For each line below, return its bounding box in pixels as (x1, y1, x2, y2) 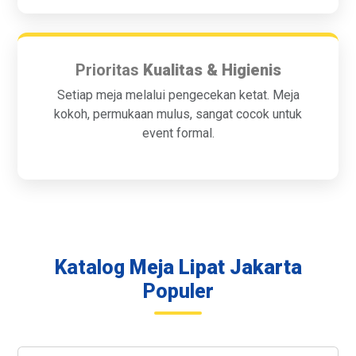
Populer (142, 280, 214, 303)
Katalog (54, 256, 130, 279)
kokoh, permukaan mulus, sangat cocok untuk (54, 106, 302, 122)
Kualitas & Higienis (142, 60, 281, 79)
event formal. (141, 126, 215, 141)
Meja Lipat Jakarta (129, 256, 302, 279)
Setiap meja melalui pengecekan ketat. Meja (56, 87, 300, 103)
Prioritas (75, 60, 143, 79)
